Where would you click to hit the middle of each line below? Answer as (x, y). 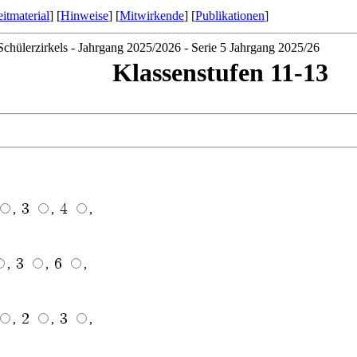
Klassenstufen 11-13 (220, 73)
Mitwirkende (152, 16)
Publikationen (230, 16)
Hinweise (84, 16)
